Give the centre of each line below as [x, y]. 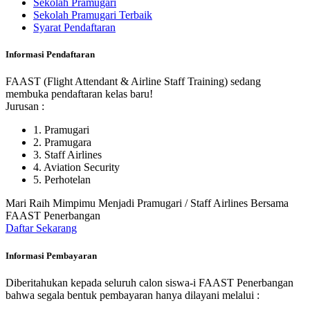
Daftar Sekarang [41, 228]
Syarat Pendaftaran [74, 28]
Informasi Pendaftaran [50, 55]
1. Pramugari [61, 130]
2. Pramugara [62, 143]
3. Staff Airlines [67, 155]
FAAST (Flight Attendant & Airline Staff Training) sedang [133, 82]
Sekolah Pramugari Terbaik [93, 15]
